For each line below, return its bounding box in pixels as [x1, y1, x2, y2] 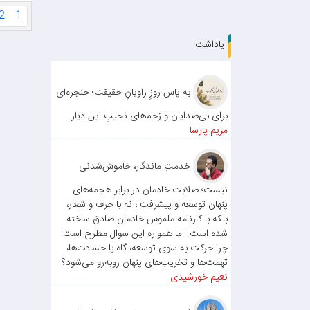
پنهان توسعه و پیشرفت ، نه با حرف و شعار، [66, 197, 228, 213]
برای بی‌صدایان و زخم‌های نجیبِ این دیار [71, 108, 228, 125]
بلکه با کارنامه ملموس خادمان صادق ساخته [66, 211, 228, 228]
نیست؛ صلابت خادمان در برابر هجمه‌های [73, 182, 228, 199]
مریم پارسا [190, 122, 228, 139]
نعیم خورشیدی [170, 269, 228, 286]
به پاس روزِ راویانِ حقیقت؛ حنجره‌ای [56, 84, 193, 101]
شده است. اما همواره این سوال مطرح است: [61, 226, 228, 242]
